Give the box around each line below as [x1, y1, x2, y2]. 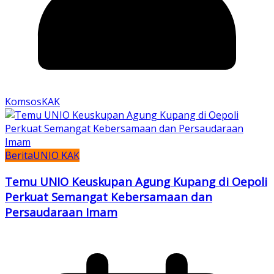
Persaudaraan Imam [5, 204, 117, 220]
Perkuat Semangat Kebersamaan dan [5, 189, 212, 205]
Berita [5, 149, 33, 163]
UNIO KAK [33, 149, 80, 163]
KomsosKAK [5, 95, 60, 109]
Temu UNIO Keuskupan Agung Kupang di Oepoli [5, 174, 267, 190]
